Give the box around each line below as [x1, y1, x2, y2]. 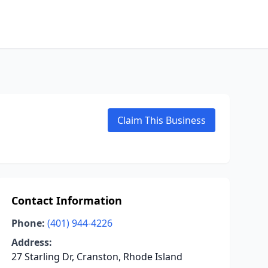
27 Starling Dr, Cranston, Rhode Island [11, 250, 182, 263]
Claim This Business [117, 114, 206, 127]
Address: [11, 236, 52, 249]
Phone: [11, 217, 45, 230]
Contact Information [11, 193, 122, 208]
